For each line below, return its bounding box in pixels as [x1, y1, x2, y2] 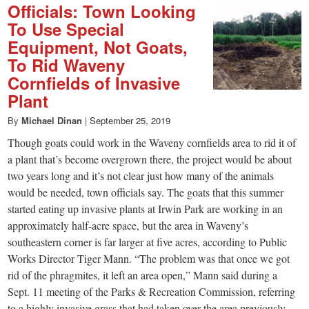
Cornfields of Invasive [8, 70, 181, 94]
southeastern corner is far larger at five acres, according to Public [8, 234, 288, 249]
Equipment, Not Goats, [8, 34, 188, 59]
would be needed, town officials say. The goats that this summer [8, 184, 284, 199]
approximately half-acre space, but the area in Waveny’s [8, 217, 249, 232]
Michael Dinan [21, 113, 83, 127]
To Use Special [8, 17, 125, 41]
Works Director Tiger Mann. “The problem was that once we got [8, 250, 290, 266]
